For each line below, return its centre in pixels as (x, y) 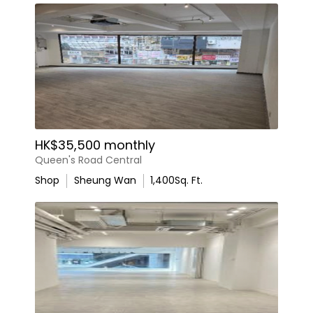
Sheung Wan (105, 180)
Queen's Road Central (88, 160)
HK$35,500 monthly (95, 145)
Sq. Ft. (189, 180)
